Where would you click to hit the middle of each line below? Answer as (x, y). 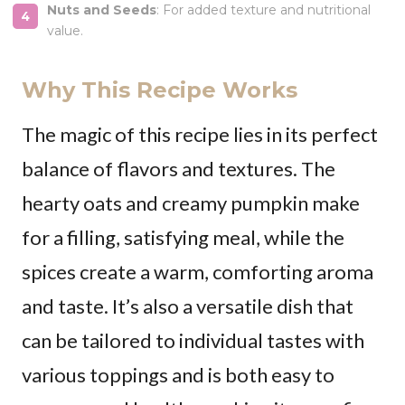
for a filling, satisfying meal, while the (183, 237)
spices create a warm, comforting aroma (198, 271)
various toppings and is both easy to (178, 374)
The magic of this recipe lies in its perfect (200, 134)
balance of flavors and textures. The (179, 168)
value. (65, 30)
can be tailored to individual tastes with (193, 340)
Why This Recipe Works (160, 89)
